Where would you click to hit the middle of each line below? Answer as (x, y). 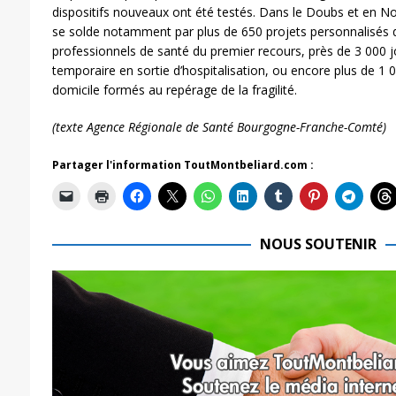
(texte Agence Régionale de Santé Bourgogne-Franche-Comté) (219, 126)
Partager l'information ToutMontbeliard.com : (183, 164)
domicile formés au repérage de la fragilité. (174, 89)
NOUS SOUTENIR (318, 244)
